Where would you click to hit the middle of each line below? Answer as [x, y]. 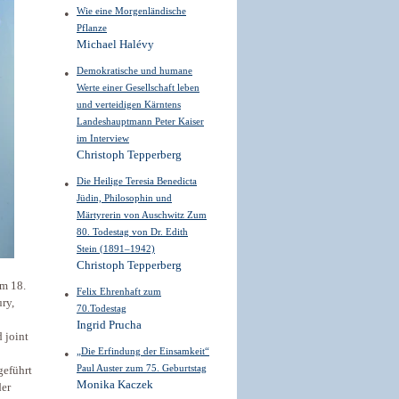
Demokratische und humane [134, 70]
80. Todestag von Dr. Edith [132, 232]
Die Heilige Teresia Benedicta [137, 181]
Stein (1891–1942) [116, 248]
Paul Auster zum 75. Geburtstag [142, 368]
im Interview [103, 138]
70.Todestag [102, 308]
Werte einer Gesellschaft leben [138, 87]
